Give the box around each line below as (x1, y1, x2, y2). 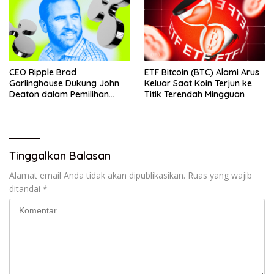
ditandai (9, 183, 43, 195)
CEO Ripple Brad (9, 67, 76, 78)
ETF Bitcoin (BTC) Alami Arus (144, 67, 259, 78)
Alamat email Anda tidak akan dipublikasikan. (9, 169, 185, 182)
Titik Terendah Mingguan (144, 89, 245, 100)
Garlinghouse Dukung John (9, 78, 119, 89)
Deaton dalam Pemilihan (9, 89, 109, 100)
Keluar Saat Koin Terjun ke (144, 78, 252, 89)
